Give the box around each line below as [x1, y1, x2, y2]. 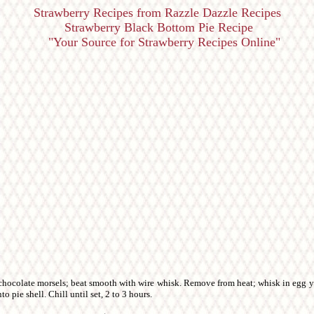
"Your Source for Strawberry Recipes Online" [34, 35, 280, 49]
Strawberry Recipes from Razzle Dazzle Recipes [33, 6, 281, 20]
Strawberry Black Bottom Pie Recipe [61, 20, 253, 34]
